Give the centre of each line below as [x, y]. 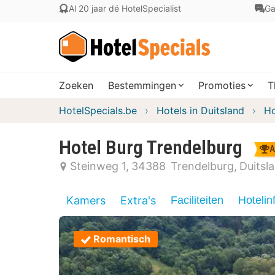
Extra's [138, 200]
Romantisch [122, 239]
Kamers [86, 200]
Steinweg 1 [98, 166]
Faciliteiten [197, 200]
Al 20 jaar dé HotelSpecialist [125, 8]
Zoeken [76, 85]
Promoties [222, 85]
